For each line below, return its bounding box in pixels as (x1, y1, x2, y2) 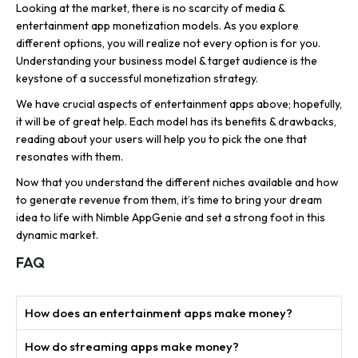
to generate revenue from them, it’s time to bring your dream (16, 193, 322, 208)
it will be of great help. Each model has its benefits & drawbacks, (16, 114, 336, 129)
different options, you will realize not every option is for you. (16, 36, 320, 51)
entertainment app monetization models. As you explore (16, 18, 299, 34)
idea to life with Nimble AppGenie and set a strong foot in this (16, 210, 325, 225)
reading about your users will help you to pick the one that (16, 132, 307, 147)
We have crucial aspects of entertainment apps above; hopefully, (16, 97, 342, 112)
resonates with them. (16, 149, 123, 165)
